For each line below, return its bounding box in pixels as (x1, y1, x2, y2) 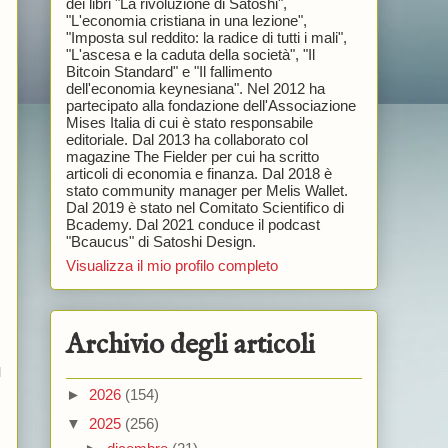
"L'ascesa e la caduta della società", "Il (65, 45, 315, 63)
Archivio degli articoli (65, 328, 315, 364)
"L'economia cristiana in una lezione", (65, 11, 307, 29)
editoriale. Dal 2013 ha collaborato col (65, 130, 308, 148)
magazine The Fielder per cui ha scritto (65, 147, 319, 165)
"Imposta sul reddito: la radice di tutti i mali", (65, 28, 347, 46)
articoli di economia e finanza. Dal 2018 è (65, 164, 332, 182)
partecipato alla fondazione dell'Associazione (65, 96, 356, 114)
